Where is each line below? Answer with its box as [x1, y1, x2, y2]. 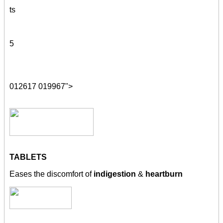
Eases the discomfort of [9, 170, 94, 179]
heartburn [145, 170, 183, 179]
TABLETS [9, 153, 47, 162]
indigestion [94, 170, 138, 179]
